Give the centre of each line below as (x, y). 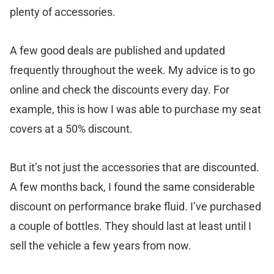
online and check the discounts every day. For (120, 90)
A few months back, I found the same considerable (132, 187)
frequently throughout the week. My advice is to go (132, 70)
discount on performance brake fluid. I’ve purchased (135, 207)
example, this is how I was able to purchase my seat (135, 109)
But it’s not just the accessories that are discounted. (135, 168)
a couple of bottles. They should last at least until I (131, 226)
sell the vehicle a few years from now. (101, 246)
